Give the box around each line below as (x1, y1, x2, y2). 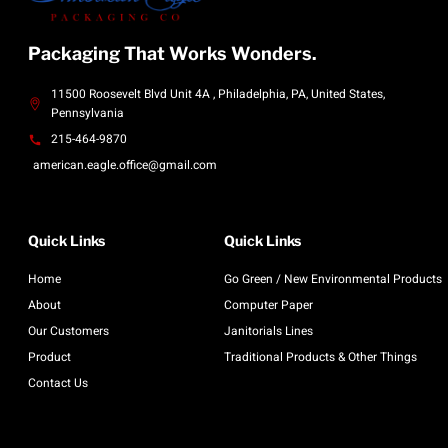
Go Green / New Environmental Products (224, 270, 442, 289)
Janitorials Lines (224, 322, 313, 341)
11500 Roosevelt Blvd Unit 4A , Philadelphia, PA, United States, (50, 85, 385, 104)
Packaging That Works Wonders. (28, 43, 317, 65)
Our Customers (28, 322, 109, 341)
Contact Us (28, 374, 88, 393)
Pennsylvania (50, 104, 124, 123)
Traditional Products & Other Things (224, 348, 417, 367)
